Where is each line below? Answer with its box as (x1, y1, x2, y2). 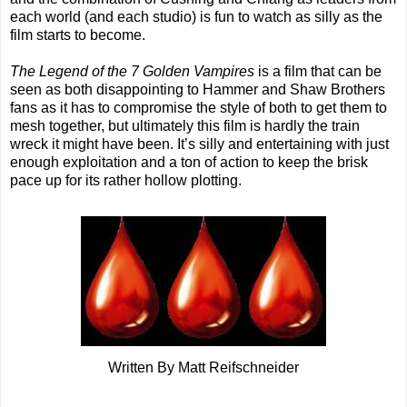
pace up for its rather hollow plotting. (10, 173, 242, 189)
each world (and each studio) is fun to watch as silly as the (10, 9, 382, 25)
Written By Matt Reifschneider (108, 360, 299, 376)
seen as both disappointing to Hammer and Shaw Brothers (10, 82, 385, 98)
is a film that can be (254, 64, 382, 80)
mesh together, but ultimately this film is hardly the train (10, 118, 360, 134)
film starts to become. (10, 27, 145, 44)
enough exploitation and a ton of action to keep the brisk (10, 154, 368, 171)
